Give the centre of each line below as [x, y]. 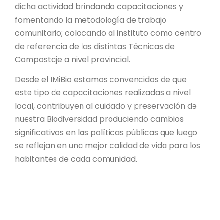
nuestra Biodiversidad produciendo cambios [99, 119]
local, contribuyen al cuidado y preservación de [106, 106]
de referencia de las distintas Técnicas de [95, 47]
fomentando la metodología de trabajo [91, 20]
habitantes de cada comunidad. [76, 159]
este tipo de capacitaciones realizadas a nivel [103, 93]
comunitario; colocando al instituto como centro [108, 33]
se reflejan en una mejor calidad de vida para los [108, 146]
